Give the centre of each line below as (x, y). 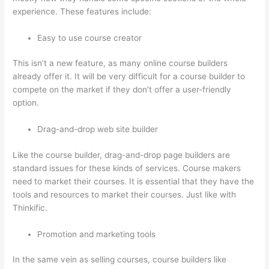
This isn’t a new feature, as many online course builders (120, 63)
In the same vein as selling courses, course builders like (120, 260)
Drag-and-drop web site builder (98, 129)
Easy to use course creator (90, 38)
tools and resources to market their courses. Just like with (125, 194)
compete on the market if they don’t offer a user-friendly (122, 90)
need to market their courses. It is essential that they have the (134, 181)
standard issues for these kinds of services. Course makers (127, 168)
